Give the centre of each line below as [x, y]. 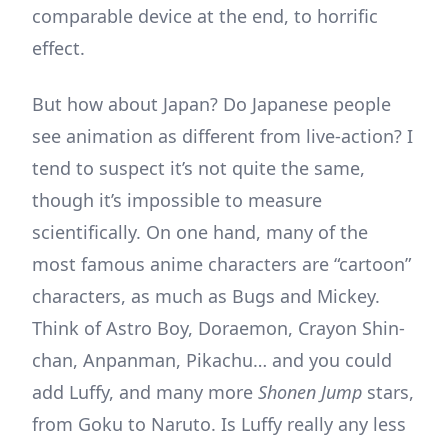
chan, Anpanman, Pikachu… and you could [212, 359]
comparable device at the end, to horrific [205, 15]
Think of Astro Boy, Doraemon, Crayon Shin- [218, 327]
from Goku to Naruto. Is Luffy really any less [219, 423]
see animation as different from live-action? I [222, 135]
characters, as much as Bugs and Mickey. [206, 295]
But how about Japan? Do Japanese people [211, 103]
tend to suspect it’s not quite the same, [198, 167]
